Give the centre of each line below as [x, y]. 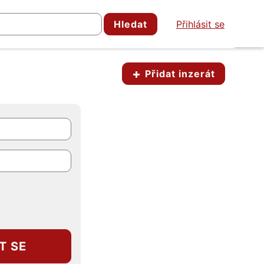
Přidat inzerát [179, 74]
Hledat [131, 24]
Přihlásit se [200, 24]
